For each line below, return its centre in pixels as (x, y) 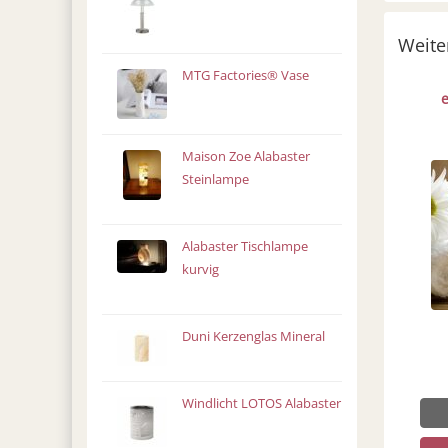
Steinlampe (215, 179)
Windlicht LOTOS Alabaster (261, 403)
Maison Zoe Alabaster (245, 156)
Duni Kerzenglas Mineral (253, 336)
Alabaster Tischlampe (244, 246)
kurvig (200, 269)
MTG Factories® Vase (245, 75)
